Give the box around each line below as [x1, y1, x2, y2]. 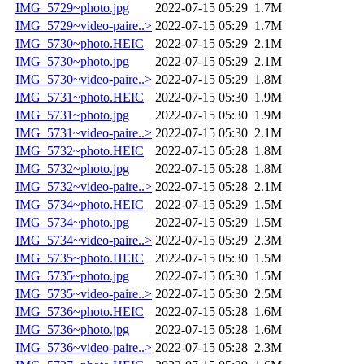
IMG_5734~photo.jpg [15, 214, 129, 229]
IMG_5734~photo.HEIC [15, 197, 144, 211]
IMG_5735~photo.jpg [15, 268, 129, 283]
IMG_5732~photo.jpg [15, 161, 129, 175]
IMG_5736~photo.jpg [15, 322, 129, 336]
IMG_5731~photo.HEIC [15, 89, 144, 104]
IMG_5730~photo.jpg [15, 54, 129, 68]
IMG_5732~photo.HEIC [15, 143, 144, 158]
